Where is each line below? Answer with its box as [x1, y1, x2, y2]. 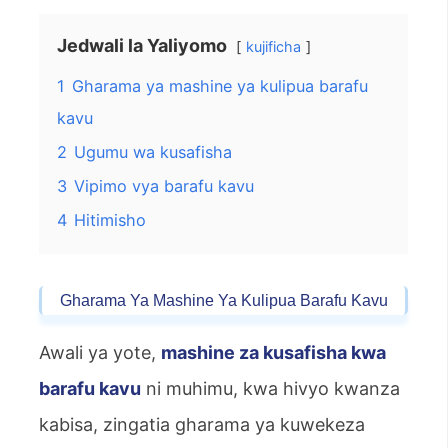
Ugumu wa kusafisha [74, 141, 232, 162]
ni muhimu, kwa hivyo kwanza [146, 377, 400, 399]
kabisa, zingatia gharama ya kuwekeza [39, 413, 365, 435]
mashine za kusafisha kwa [161, 341, 386, 363]
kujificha [246, 37, 301, 55]
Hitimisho [74, 209, 146, 230]
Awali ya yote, [39, 341, 161, 363]
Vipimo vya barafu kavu [74, 175, 254, 196]
